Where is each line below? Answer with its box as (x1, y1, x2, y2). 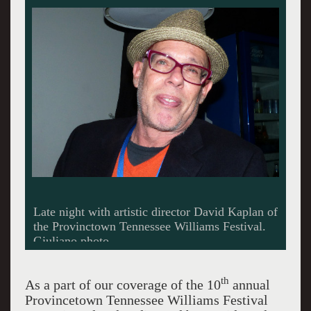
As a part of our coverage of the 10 (24, 277, 221, 292)
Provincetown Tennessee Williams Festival (24, 292, 268, 308)
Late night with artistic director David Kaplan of (33, 204, 278, 219)
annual (228, 277, 270, 292)
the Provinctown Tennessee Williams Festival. (33, 219, 266, 233)
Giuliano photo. (33, 233, 112, 248)
